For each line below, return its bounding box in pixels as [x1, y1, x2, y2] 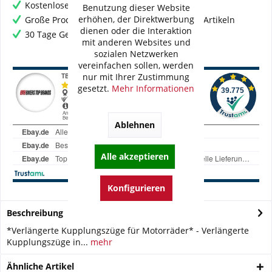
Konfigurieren [107, 182, 165, 194]
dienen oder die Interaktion [80, 24, 192, 36]
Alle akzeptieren [100, 150, 169, 162]
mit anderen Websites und [81, 36, 191, 48]
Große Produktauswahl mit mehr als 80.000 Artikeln [25, 14, 235, 25]
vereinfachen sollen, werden [78, 59, 194, 71]
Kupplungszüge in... [7, 236, 88, 248]
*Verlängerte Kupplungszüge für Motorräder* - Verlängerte [7, 225, 249, 236]
